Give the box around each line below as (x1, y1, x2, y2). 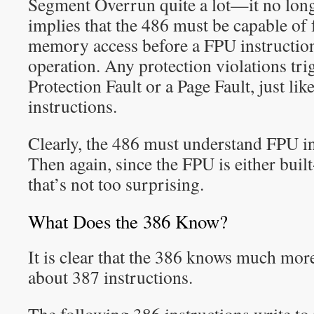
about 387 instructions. (28, 265, 193, 289)
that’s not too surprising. (28, 172, 204, 196)
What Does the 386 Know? (28, 209, 228, 234)
